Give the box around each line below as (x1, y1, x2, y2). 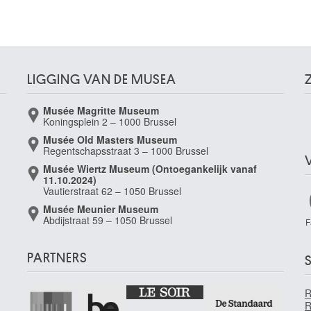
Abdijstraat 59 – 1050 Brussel (43, 213, 172, 227)
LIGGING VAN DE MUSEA (27, 72, 176, 87)
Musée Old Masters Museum (43, 133, 177, 146)
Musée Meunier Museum (43, 202, 158, 216)
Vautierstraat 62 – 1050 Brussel (43, 184, 181, 198)
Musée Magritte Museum (43, 103, 159, 117)
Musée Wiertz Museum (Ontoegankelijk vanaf (43, 162, 257, 176)
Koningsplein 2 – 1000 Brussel (43, 115, 176, 128)
